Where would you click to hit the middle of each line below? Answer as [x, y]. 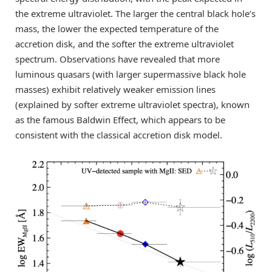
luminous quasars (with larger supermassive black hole [131, 74]
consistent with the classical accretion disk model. [119, 134]
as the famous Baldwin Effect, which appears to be [120, 119]
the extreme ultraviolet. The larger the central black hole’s [135, 13]
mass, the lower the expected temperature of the [117, 28]
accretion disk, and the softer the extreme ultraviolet [124, 43]
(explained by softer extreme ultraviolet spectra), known [132, 104]
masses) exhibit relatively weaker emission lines [115, 89]
